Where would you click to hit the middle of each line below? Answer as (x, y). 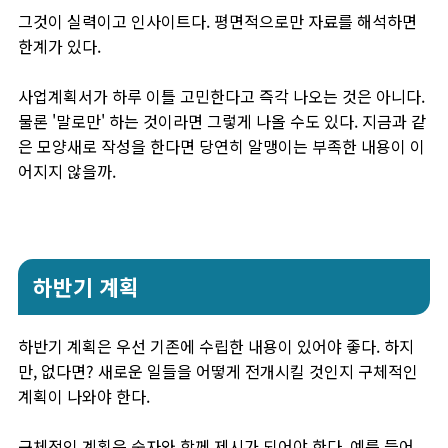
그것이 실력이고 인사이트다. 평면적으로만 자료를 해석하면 (217, 21)
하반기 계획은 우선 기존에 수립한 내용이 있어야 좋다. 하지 (216, 346)
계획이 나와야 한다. (84, 396)
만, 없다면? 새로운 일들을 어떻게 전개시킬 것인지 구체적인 (218, 371)
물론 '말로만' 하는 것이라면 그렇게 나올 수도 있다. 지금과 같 (222, 121)
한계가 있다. (59, 46)
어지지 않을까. (67, 171)
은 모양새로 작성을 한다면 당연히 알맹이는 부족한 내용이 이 (221, 146)
